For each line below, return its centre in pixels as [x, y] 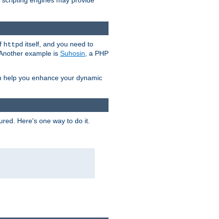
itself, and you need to [58, 44]
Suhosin [73, 53]
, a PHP [97, 53]
